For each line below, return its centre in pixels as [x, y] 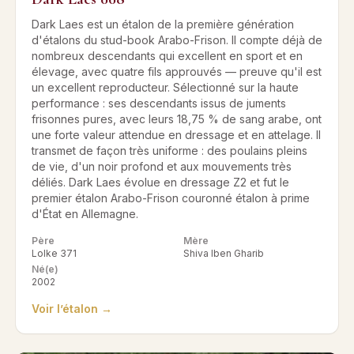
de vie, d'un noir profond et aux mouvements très [162, 167]
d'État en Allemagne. [85, 214]
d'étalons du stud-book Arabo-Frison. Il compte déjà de [177, 40]
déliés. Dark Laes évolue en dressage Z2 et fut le [160, 183]
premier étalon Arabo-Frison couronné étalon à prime [171, 198]
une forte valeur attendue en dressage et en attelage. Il [176, 135]
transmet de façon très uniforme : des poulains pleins [169, 151]
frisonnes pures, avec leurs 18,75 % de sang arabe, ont [177, 119]
